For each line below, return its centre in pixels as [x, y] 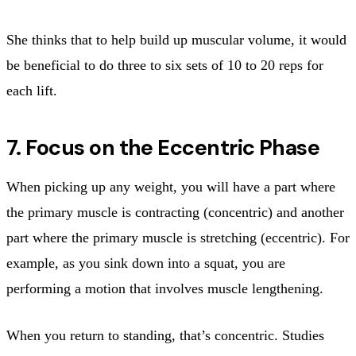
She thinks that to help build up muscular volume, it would [176, 39]
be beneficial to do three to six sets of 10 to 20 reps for [165, 65]
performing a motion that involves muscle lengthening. [165, 288]
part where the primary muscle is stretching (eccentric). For [178, 237]
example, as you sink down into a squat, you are [146, 263]
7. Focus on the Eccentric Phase [163, 147]
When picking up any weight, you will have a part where [171, 186]
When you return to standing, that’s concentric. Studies [165, 335]
